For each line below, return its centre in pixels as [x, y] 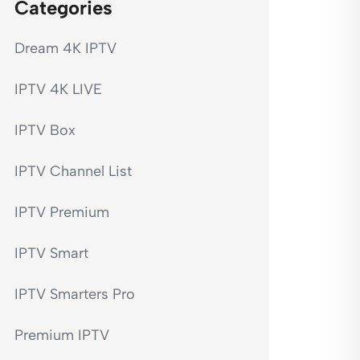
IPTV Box [45, 130]
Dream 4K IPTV [65, 48]
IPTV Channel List [73, 171]
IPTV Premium [62, 212]
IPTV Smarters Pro [75, 294]
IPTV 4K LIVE [58, 89]
